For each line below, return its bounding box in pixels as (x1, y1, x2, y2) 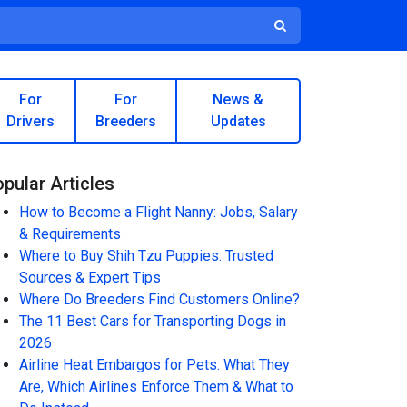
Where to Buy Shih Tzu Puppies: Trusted (19, 247, 273, 264)
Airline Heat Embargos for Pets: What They (19, 356, 290, 373)
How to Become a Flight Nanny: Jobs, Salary (19, 203, 298, 221)
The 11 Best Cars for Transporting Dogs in (19, 313, 286, 330)
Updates (210, 113, 266, 130)
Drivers (6, 113, 55, 130)
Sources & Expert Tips (19, 269, 161, 286)
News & (213, 91, 263, 108)
